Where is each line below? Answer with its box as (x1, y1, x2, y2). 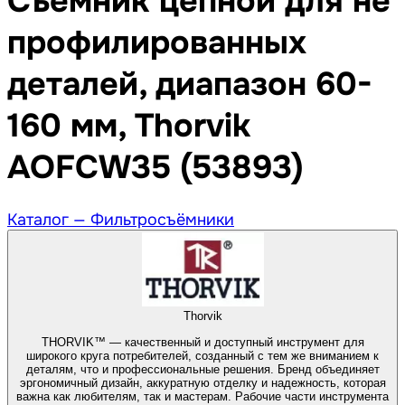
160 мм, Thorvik (7, 105, 250, 147)
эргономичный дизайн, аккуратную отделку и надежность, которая (19, 375, 386, 390)
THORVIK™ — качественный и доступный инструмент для (41, 334, 364, 349)
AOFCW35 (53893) (7, 146, 304, 189)
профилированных (7, 22, 306, 64)
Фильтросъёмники (90, 210, 234, 231)
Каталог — (7, 210, 90, 231)
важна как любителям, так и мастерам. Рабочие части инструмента (16, 389, 389, 403)
